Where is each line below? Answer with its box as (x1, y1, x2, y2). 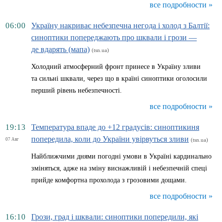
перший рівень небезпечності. (31, 87, 122, 94)
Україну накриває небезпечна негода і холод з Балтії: (31, 21, 210, 30)
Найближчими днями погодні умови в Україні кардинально (31, 153, 212, 160)
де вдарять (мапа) (31, 45, 90, 54)
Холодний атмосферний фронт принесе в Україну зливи (31, 63, 201, 70)
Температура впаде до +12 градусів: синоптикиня (31, 123, 199, 131)
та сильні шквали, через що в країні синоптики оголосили (31, 75, 207, 82)
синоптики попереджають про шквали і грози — (31, 33, 197, 42)
